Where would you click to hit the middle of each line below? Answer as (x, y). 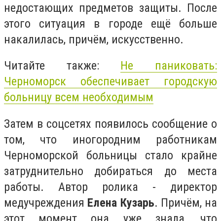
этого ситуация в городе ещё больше (110, 23)
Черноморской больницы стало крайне (110, 155)
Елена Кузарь (121, 203)
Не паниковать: (169, 66)
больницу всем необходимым (79, 97)
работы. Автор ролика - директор (110, 187)
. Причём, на (185, 203)
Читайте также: (62, 66)
